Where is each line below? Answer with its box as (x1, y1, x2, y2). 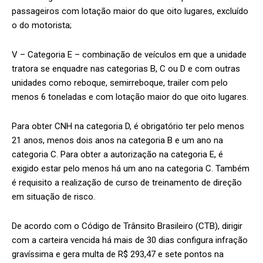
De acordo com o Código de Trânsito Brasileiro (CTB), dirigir (12, 221, 242, 232)
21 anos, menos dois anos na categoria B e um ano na (12, 135, 223, 146)
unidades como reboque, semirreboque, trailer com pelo (12, 77, 228, 89)
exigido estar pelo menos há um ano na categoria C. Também (12, 163, 249, 174)
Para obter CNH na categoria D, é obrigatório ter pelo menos (12, 121, 244, 132)
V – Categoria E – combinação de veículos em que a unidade (12, 49, 247, 60)
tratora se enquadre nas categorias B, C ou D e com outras (12, 63, 240, 75)
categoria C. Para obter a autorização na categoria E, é (12, 149, 223, 160)
